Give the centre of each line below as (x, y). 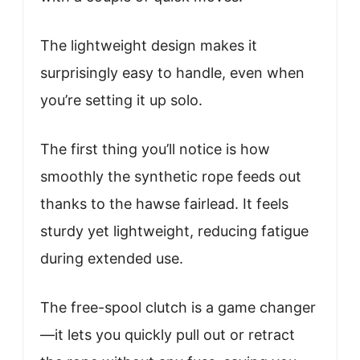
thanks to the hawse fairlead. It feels (164, 203)
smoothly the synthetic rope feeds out (171, 176)
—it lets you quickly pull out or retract (168, 334)
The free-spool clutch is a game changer (178, 307)
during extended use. (112, 258)
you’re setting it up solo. (121, 100)
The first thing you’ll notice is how (155, 149)
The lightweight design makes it (149, 45)
